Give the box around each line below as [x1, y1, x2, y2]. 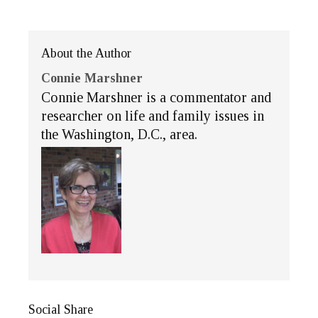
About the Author [41, 46, 131, 61]
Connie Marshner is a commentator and [41, 89, 271, 106]
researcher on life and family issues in [41, 108, 264, 124]
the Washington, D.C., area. [41, 126, 197, 143]
